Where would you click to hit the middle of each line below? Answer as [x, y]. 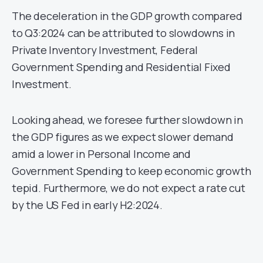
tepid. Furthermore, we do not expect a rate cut [129, 188]
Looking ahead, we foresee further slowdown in [127, 119]
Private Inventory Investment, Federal [105, 50]
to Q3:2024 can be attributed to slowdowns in [124, 33]
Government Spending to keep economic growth [131, 171]
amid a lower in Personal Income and [101, 154]
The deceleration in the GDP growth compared [127, 16]
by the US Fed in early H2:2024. [87, 205]
